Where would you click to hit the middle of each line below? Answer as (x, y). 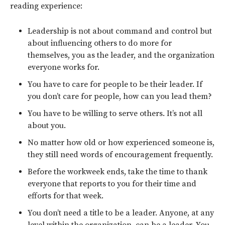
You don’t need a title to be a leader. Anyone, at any (121, 213)
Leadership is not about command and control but (120, 31)
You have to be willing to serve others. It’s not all (115, 113)
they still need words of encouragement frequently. (120, 154)
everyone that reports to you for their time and (112, 184)
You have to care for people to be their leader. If (115, 84)
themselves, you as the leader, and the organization (121, 55)
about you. (47, 125)
